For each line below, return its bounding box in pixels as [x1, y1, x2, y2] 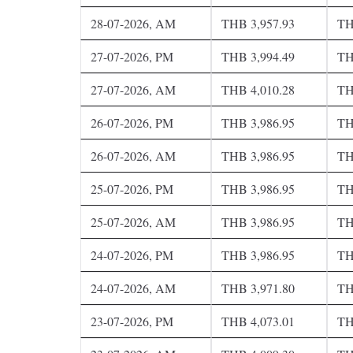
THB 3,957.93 [221, 14, 295, 32]
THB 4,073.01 [221, 312, 295, 329]
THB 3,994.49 [221, 47, 295, 65]
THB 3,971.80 [221, 279, 295, 296]
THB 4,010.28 [221, 80, 295, 98]
